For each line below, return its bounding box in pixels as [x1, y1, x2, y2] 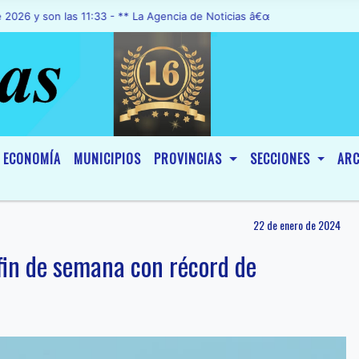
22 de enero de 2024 [253, 216, 341, 233]
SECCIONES [249, 149, 314, 168]
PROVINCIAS [154, 149, 226, 168]
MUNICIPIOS [74, 149, 141, 168]
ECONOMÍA [3, 149, 61, 168]
